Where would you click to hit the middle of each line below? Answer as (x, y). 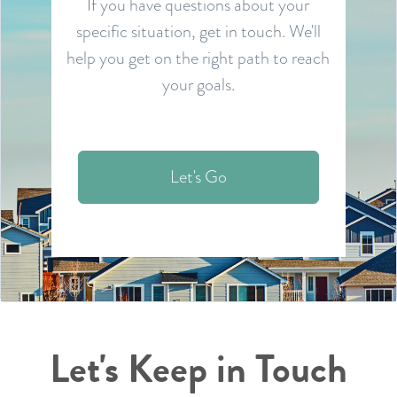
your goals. (198, 84)
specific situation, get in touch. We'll (198, 31)
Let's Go (198, 176)
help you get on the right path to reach (198, 57)
